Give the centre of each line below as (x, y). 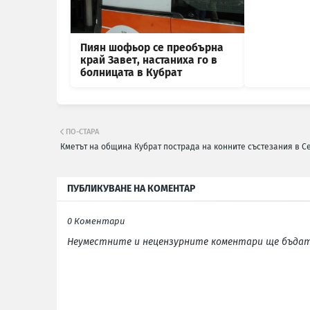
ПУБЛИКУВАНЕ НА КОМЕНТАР (131, 189)
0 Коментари (96, 221)
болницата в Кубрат (131, 73)
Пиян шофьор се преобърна (152, 48)
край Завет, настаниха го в (149, 61)
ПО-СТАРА (82, 132)
